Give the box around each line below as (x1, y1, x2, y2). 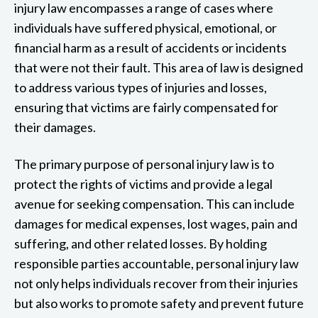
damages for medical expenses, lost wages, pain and (14, 215, 297, 231)
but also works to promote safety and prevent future (14, 295, 304, 311)
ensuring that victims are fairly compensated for (14, 99, 278, 115)
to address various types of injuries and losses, (14, 79, 267, 95)
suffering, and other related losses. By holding (14, 235, 267, 251)
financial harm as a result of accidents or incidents (14, 39, 287, 55)
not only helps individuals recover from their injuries (14, 275, 298, 291)
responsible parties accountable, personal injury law (14, 255, 299, 271)
